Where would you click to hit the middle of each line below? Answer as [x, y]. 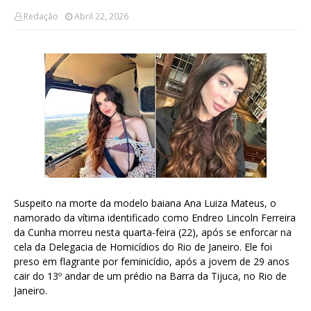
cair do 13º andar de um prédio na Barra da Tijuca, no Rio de [150, 276]
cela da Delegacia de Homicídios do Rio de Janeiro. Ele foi [143, 247]
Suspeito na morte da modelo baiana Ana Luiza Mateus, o [145, 203]
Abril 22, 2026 [101, 16]
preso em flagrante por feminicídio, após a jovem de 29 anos [152, 261]
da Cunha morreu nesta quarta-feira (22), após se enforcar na [153, 232]
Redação [41, 16]
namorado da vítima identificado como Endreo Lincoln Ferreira [155, 218]
